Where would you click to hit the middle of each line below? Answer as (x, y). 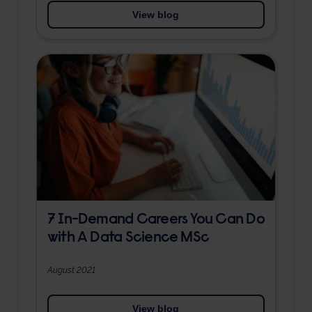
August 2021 (71, 270)
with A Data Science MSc (128, 239)
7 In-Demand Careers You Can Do (156, 220)
